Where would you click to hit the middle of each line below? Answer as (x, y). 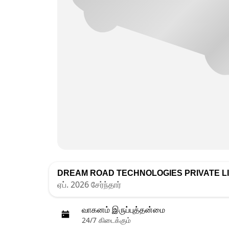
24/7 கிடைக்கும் (106, 220)
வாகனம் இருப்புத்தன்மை (123, 210)
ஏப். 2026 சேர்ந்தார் (89, 185)
